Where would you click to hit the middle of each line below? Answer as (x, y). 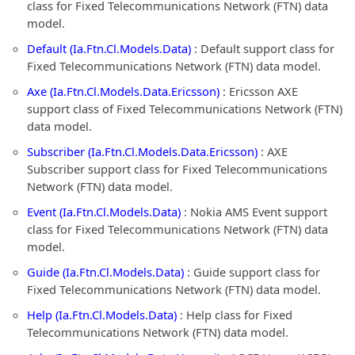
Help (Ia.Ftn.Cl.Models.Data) (102, 315)
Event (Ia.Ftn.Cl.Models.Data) (104, 212)
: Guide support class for (252, 272)
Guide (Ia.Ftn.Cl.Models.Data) (105, 272)
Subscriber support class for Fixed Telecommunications (177, 169)
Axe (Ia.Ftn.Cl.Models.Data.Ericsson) (123, 91)
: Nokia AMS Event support (254, 212)
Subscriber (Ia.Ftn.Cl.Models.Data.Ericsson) (142, 151)
